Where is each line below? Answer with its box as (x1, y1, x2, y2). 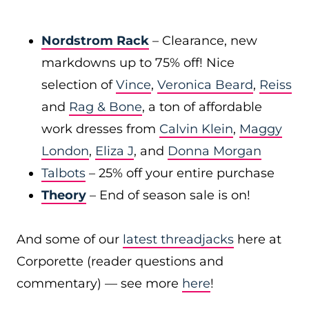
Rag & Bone (69, 99, 142, 114)
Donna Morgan (168, 143, 261, 159)
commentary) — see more (17, 276, 182, 291)
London (41, 143, 89, 159)
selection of (41, 77, 116, 92)
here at (234, 232, 281, 247)
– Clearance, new (149, 33, 257, 48)
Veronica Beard (157, 77, 253, 92)
